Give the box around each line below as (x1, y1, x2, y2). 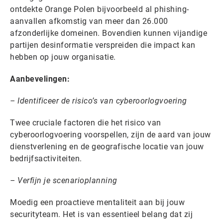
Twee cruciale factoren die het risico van (10, 118, 161, 127)
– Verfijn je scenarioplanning (10, 176, 117, 185)
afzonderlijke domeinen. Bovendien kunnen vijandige (10, 28, 207, 38)
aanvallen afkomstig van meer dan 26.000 (10, 16, 168, 26)
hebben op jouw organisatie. (10, 52, 116, 62)
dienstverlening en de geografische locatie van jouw (10, 142, 204, 151)
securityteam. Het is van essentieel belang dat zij (10, 210, 193, 219)
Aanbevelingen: (10, 74, 70, 84)
